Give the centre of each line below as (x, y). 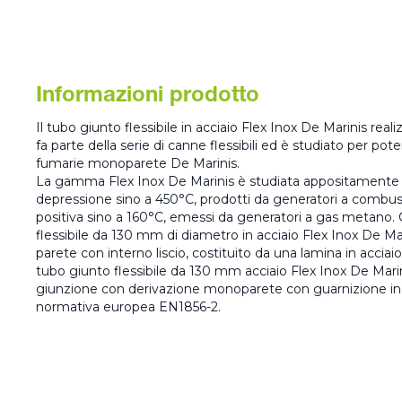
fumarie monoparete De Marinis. (138, 163)
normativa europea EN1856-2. (128, 307)
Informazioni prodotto (148, 97)
